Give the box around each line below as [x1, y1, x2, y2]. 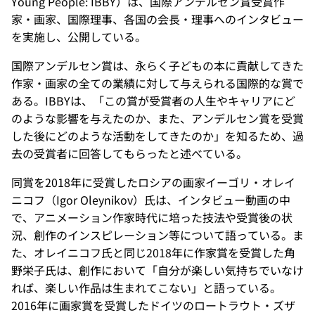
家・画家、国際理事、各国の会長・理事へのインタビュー [11, 10, 304, 27]
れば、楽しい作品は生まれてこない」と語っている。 [11, 278, 281, 296]
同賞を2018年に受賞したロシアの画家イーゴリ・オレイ [11, 173, 295, 191]
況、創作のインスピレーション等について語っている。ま [11, 226, 304, 243]
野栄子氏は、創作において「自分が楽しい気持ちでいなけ [11, 261, 304, 278]
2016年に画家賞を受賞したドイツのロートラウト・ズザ [11, 296, 295, 314]
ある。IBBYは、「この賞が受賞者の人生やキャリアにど [11, 91, 295, 109]
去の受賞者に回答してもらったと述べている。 [11, 144, 247, 162]
